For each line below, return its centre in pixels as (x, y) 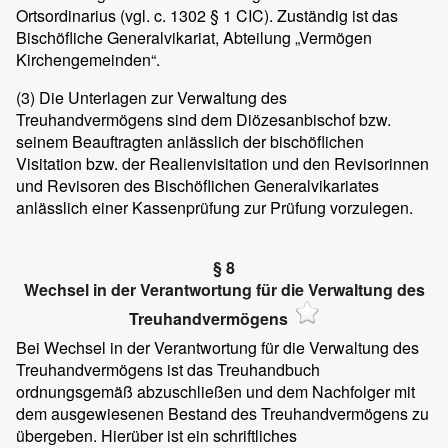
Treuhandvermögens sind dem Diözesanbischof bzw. (203, 120)
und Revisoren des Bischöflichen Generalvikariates (197, 186)
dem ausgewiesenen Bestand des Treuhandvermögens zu (222, 413)
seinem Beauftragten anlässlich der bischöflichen (190, 142)
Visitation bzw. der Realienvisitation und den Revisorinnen (222, 164)
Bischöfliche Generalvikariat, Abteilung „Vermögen (194, 38)
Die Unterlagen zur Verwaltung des (161, 98)
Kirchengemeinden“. (88, 60)
